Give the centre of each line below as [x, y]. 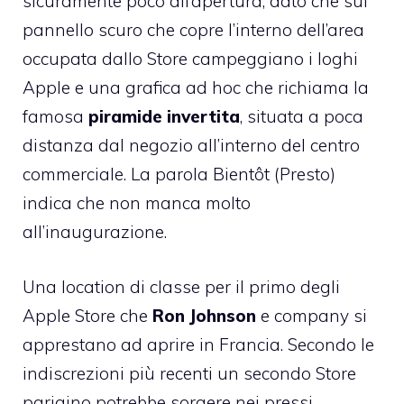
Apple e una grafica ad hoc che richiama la [196, 87]
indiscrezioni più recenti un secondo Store [189, 373]
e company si [312, 315]
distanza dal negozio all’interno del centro [191, 145]
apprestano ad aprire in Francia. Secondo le [198, 344]
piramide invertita [164, 116]
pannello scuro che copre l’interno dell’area [193, 30]
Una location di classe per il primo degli [181, 286]
